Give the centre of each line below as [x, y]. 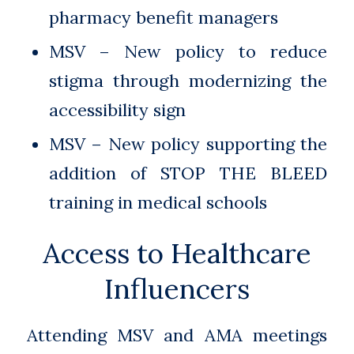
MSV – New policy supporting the [188, 143]
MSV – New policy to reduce [188, 51]
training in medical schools [158, 202]
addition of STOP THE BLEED [188, 173]
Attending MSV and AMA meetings [177, 335]
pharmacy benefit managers [164, 17]
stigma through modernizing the [188, 80]
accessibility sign [118, 109]
